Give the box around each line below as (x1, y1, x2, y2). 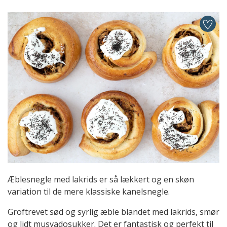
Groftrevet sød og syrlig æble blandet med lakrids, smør (8, 206, 219, 218)
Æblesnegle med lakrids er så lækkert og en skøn (8, 174, 194, 185)
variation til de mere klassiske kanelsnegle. (8, 186, 170, 198)
